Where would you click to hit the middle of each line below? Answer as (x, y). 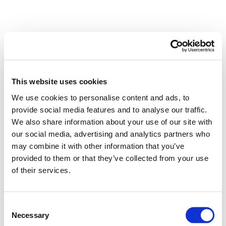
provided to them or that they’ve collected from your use (110, 158)
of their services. (41, 170)
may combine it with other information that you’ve (98, 146)
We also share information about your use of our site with (112, 121)
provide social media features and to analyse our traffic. (109, 109)
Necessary (30, 215)
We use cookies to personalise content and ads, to (101, 97)
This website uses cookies (60, 81)
